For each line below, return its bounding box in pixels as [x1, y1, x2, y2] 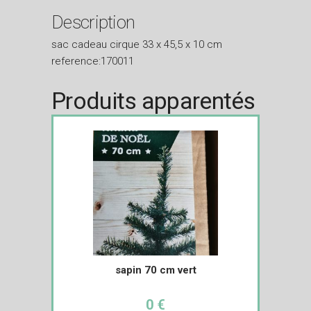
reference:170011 [51, 54, 134, 67]
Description [51, 11, 135, 33]
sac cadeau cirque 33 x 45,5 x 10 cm [51, 37, 222, 51]
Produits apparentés [51, 86, 255, 115]
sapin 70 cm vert [115, 263, 196, 276]
